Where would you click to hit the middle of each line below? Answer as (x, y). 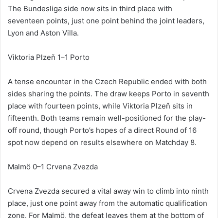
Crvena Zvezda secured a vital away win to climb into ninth (108, 191)
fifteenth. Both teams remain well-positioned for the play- (107, 118)
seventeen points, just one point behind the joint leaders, (106, 21)
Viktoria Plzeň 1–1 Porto (49, 57)
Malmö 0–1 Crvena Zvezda (53, 167)
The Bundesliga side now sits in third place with (90, 9)
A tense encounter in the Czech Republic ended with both (107, 82)
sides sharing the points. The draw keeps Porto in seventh (109, 94)
